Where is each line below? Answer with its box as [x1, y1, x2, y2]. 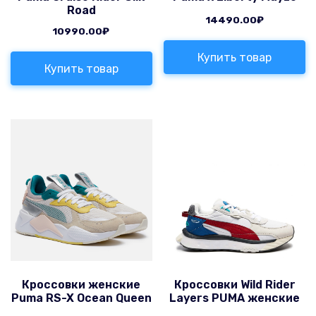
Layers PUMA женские [169, 291, 300, 305]
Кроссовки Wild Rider [174, 277, 296, 291]
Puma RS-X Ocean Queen [11, 291, 152, 305]
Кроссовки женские [22, 277, 141, 291]
